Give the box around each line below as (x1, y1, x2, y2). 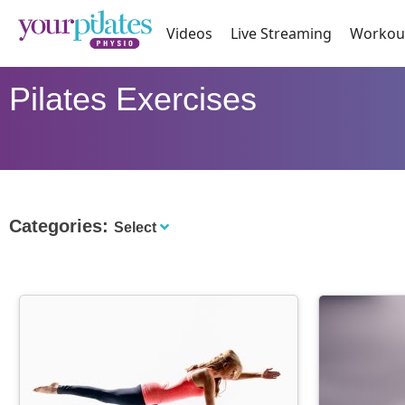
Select (113, 220, 156, 236)
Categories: (8, 216, 114, 237)
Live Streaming (231, 24, 333, 44)
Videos (166, 24, 213, 44)
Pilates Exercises (8, 80, 257, 118)
